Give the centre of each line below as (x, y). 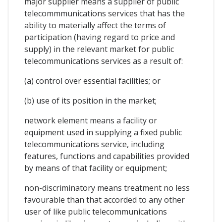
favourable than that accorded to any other (105, 200)
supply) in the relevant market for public (99, 49)
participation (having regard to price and (100, 37)
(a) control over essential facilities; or (92, 81)
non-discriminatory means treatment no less (107, 188)
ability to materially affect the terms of (95, 26)
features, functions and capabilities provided (107, 156)
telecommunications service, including (94, 144)
